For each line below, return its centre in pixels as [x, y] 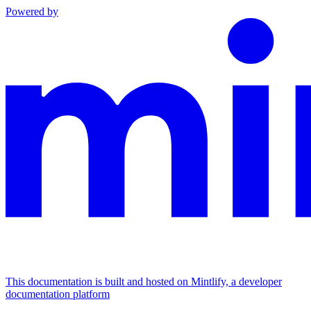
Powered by [32, 11]
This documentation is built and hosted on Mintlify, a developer [144, 281]
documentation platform [58, 294]
